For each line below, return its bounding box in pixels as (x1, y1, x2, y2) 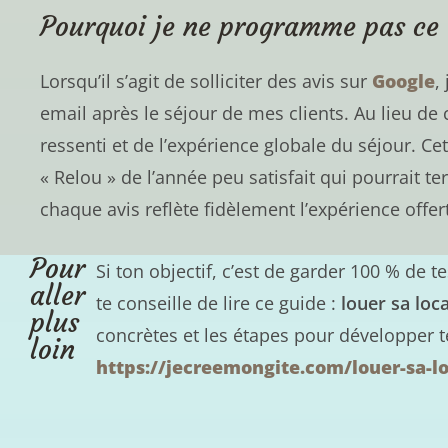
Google (372, 68, 435, 93)
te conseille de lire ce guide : (96, 290, 342, 315)
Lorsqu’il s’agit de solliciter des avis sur (40, 68, 372, 93)
